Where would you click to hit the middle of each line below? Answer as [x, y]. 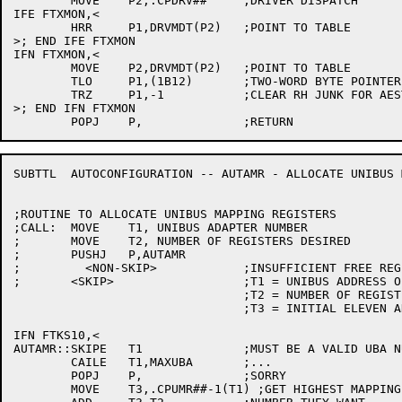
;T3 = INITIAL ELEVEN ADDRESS [128, 308]
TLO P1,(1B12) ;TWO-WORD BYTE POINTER [42, 81]
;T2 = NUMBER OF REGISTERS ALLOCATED [128, 295]
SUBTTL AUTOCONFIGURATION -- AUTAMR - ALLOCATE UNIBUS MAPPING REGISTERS [35, 174]
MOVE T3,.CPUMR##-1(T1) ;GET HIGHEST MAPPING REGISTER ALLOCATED [42, 389]
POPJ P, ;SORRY [42, 376]
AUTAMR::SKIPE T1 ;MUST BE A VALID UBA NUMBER [60, 349]
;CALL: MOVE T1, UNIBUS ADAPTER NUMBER [35, 227]
